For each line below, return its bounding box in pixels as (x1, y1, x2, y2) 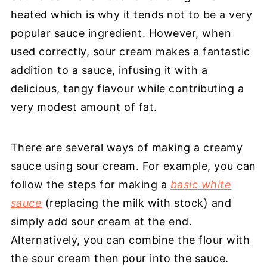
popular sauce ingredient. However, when (10, 27, 232, 39)
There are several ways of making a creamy (10, 141, 243, 154)
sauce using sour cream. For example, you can (10, 160, 256, 172)
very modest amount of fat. (10, 101, 157, 113)
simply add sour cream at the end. (10, 215, 193, 228)
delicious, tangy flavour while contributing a (10, 82, 244, 95)
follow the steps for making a (10, 178, 170, 191)
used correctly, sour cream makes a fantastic (10, 45, 250, 58)
